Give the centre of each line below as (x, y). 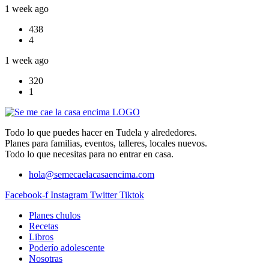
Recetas (44, 226)
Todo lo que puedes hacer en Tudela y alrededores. (101, 133)
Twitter (104, 195)
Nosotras (46, 259)
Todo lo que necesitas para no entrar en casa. (89, 154)
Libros (41, 237)
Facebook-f (26, 195)
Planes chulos (55, 216)
